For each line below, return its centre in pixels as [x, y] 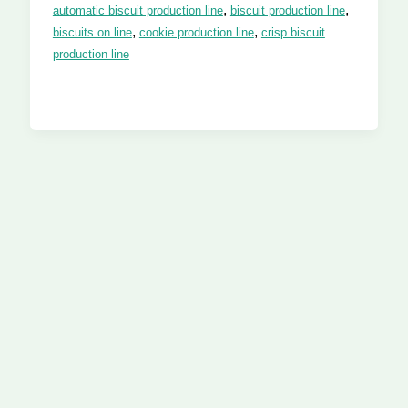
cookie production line [196, 32]
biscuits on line [92, 32]
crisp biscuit [293, 32]
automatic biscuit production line [138, 10]
